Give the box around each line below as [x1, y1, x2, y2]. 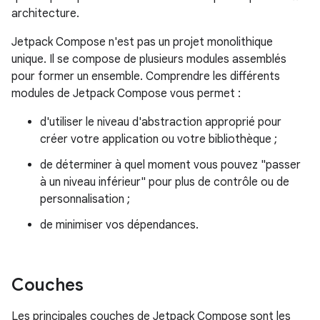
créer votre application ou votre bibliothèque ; [40, 132, 277, 146]
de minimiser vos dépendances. [40, 218, 199, 232]
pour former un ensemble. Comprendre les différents [11, 69, 280, 84]
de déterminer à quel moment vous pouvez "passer [40, 158, 301, 172]
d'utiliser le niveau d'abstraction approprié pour [40, 115, 281, 129]
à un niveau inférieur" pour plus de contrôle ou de [40, 175, 289, 189]
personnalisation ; [40, 192, 130, 206]
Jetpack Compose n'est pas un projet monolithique [11, 35, 273, 49]
